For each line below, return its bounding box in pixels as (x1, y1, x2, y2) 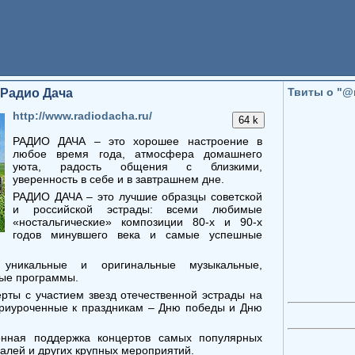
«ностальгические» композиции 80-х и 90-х (13, 215, 262, 228)
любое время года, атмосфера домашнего (13, 147, 262, 160)
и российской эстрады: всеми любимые (13, 202, 262, 216)
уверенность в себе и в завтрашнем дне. (13, 172, 224, 185)
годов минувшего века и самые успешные (13, 227, 262, 241)
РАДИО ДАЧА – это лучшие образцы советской (13, 189, 262, 203)
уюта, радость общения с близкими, (13, 159, 262, 173)
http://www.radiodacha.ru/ (13, 109, 152, 122)
